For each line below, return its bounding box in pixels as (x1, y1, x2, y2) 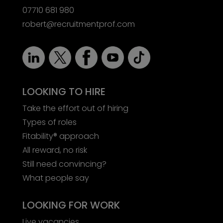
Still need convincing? (22, 158, 107, 170)
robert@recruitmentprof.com (22, 18, 135, 30)
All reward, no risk (22, 144, 87, 156)
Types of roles (22, 116, 77, 128)
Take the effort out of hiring (22, 102, 128, 114)
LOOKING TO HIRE (22, 84, 106, 99)
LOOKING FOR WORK (22, 198, 120, 212)
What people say (22, 172, 89, 184)
